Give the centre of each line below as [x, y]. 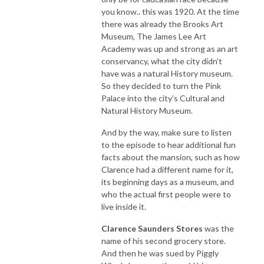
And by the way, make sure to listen [166, 133]
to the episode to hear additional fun [169, 145]
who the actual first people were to [166, 194]
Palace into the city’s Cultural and [163, 98]
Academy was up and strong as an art [170, 49]
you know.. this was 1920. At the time [170, 12]
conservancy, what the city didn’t [162, 61]
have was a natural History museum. [167, 74]
